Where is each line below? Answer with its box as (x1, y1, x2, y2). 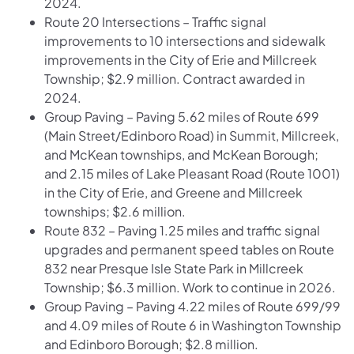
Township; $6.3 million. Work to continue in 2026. (44, 278, 336, 296)
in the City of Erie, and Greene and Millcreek (44, 183, 303, 201)
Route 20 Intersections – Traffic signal (44, 13, 266, 30)
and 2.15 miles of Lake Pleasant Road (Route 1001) (44, 164, 340, 182)
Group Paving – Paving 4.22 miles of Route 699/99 (44, 297, 341, 314)
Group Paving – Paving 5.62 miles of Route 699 (44, 107, 319, 125)
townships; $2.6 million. (44, 202, 186, 220)
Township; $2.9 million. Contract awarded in (44, 70, 305, 87)
